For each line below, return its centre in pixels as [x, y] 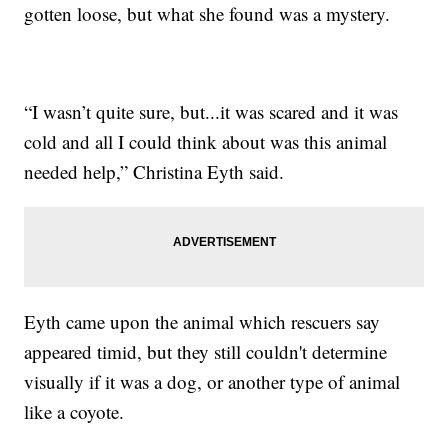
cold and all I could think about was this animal [206, 142]
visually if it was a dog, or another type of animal [212, 382]
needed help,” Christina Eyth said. [154, 172]
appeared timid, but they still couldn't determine [206, 352]
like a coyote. [74, 412]
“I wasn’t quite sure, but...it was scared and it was [211, 112]
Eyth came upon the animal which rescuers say [202, 322]
